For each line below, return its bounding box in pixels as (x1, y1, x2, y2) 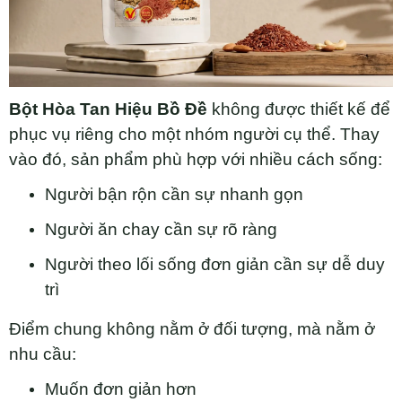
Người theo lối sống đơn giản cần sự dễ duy (45, 255, 385, 275)
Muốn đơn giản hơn (45, 380, 197, 399)
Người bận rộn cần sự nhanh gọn (45, 185, 303, 205)
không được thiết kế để (207, 100, 390, 119)
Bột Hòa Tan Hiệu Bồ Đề (9, 100, 207, 119)
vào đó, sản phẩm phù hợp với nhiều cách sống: (9, 150, 382, 170)
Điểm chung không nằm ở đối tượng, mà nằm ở (9, 319, 375, 339)
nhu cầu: (9, 345, 76, 364)
